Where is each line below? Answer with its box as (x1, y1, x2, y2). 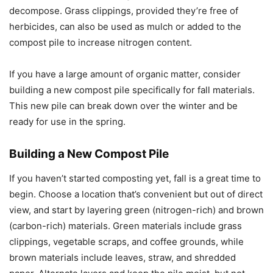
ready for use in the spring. (9, 116, 126, 128)
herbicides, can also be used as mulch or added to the (9, 21, 241, 33)
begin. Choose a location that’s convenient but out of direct (9, 188, 263, 200)
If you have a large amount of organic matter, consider (9, 68, 241, 80)
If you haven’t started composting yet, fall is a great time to (9, 172, 261, 185)
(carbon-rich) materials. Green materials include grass (9, 220, 242, 232)
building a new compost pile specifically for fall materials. (9, 84, 255, 96)
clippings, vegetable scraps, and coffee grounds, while (9, 236, 244, 248)
